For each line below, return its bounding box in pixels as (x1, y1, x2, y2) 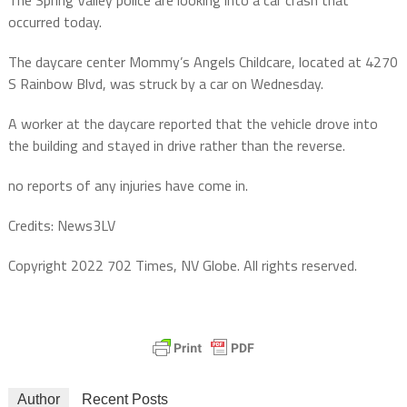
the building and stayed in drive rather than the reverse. (7, 134, 345, 156)
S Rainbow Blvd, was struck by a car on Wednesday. (7, 72, 323, 94)
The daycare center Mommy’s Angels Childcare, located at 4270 (7, 50, 398, 73)
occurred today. (7, 10, 102, 33)
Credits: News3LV (7, 213, 115, 236)
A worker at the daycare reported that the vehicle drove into (7, 112, 378, 134)
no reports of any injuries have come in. (7, 174, 248, 196)
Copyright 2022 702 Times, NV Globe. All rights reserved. (7, 253, 357, 276)
